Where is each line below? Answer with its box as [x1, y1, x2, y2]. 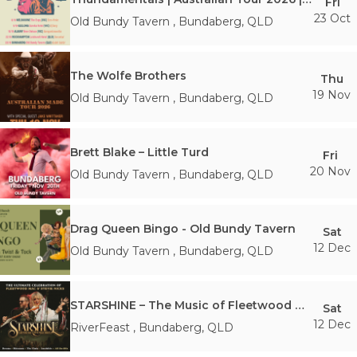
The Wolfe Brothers [70, 69, 186, 83]
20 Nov [310, 164, 351, 178]
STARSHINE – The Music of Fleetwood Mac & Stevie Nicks [295, 298, 304, 312]
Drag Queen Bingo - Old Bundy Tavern [70, 222, 296, 236]
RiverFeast [70, 320, 130, 335]
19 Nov [312, 88, 351, 102]
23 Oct [314, 11, 351, 25]
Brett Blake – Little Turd [70, 145, 209, 159]
